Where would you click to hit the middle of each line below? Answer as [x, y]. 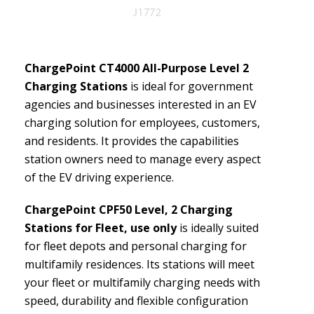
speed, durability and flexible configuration [136, 301]
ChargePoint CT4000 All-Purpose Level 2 [137, 68]
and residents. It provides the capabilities [132, 141]
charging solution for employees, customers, [142, 123]
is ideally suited [218, 228]
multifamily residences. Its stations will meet [139, 264]
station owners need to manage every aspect [143, 159]
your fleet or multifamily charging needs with [142, 282]
